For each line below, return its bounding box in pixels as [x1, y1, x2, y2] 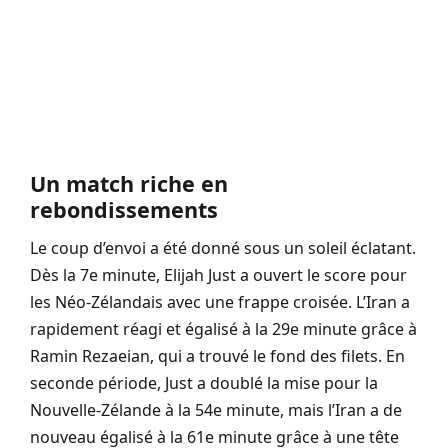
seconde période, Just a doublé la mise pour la [30, 371, 378, 394]
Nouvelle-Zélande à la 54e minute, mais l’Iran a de [30, 398, 402, 421]
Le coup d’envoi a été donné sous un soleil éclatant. [30, 236, 416, 259]
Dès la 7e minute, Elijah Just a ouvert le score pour [30, 263, 407, 286]
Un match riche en [30, 168, 228, 198]
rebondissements [30, 194, 218, 224]
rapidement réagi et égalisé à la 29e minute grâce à [30, 317, 417, 340]
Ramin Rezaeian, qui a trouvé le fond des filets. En [30, 344, 405, 367]
